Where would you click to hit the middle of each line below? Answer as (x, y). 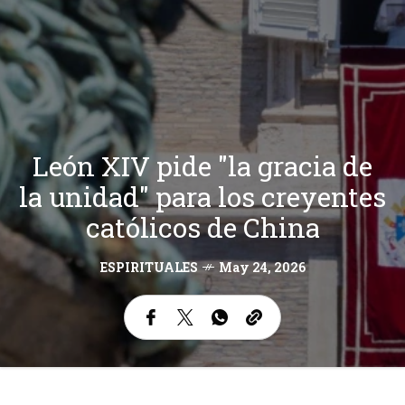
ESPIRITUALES (149, 268)
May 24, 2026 (262, 268)
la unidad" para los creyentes (202, 197)
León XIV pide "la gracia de (202, 166)
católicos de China (202, 228)
